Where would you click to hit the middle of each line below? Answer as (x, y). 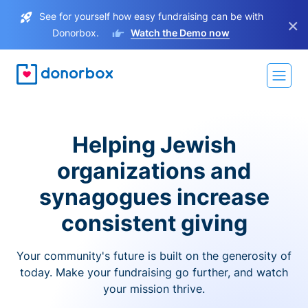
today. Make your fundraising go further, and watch (154, 272)
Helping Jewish (154, 145)
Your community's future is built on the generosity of (154, 256)
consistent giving (154, 223)
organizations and (154, 171)
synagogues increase (154, 197)
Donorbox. (78, 33)
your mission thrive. (154, 289)
